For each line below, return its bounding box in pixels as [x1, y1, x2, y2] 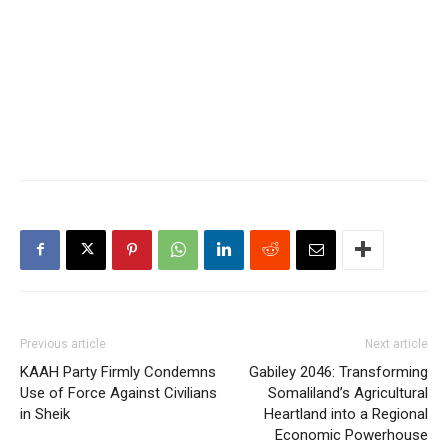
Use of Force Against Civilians [20, 383, 217, 402]
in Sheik [20, 404, 70, 423]
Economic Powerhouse [275, 425, 428, 444]
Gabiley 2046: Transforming [249, 362, 428, 381]
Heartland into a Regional [264, 404, 428, 423]
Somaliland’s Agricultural [268, 383, 428, 402]
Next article [365, 336, 428, 351]
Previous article [20, 336, 106, 351]
